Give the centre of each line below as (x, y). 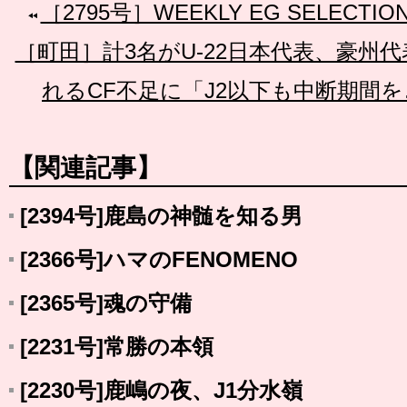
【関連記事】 (85, 168)
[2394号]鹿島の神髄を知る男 (161, 216)
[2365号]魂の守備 (106, 303)
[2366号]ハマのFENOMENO (159, 259)
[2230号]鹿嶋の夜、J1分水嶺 (161, 390)
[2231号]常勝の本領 (117, 347)
